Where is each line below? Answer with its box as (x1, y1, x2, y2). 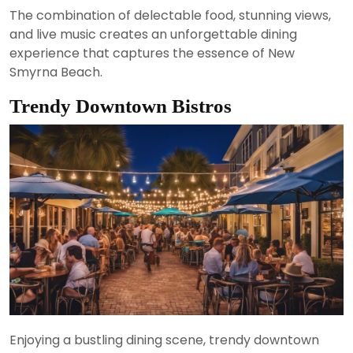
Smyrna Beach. (9, 63, 102, 81)
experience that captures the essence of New (9, 44, 295, 62)
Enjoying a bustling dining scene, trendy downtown (9, 331, 319, 350)
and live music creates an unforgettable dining (9, 25, 297, 43)
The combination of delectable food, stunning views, (9, 6, 331, 24)
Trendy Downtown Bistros (9, 95, 232, 117)
